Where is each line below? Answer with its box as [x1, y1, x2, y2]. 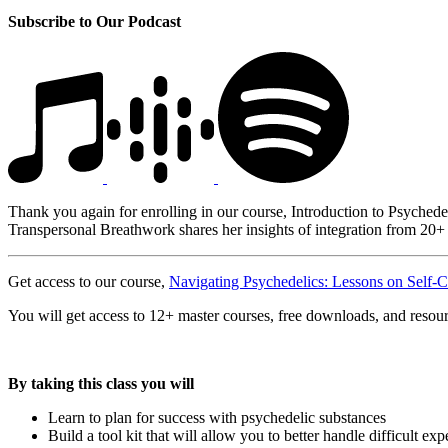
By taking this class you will [8, 374, 194, 392]
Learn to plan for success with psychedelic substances [48, 408, 386, 426]
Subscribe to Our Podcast [8, 12, 181, 30]
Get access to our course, [8, 272, 169, 290]
